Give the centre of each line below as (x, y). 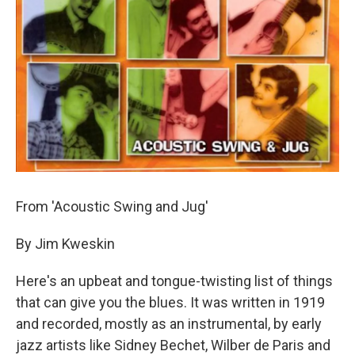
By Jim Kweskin (65, 244)
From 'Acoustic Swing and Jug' (112, 206)
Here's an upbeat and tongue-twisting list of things (174, 281)
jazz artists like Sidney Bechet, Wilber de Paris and (173, 345)
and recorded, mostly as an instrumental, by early (169, 324)
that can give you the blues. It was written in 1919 (170, 302)
